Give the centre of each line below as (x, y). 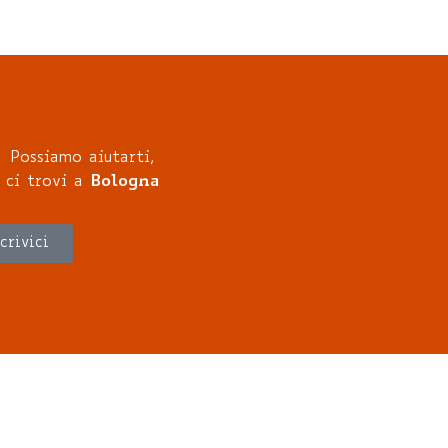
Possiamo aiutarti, (82, 158)
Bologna (124, 182)
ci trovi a (47, 182)
